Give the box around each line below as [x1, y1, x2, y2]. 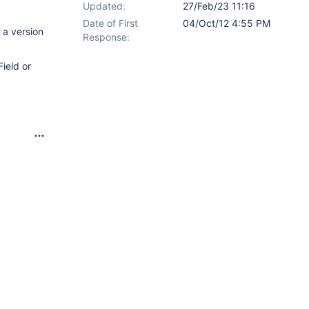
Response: [83, 31, 130, 43]
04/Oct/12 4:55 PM [183, 17, 270, 29]
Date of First [83, 17, 138, 29]
